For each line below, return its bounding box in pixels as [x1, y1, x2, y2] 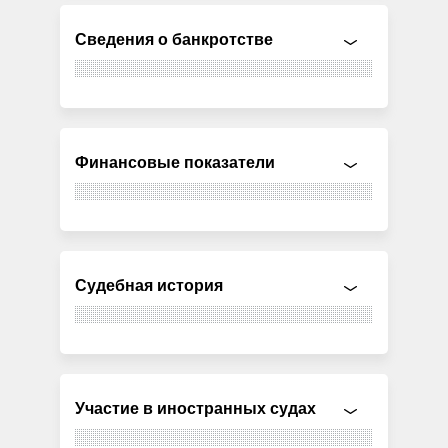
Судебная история [75, 276, 224, 294]
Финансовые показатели [75, 153, 276, 171]
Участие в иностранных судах [75, 399, 317, 417]
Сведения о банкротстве [75, 30, 274, 48]
